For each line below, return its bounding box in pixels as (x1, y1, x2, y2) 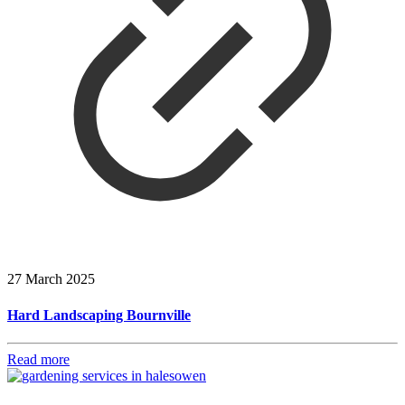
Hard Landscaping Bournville (7, 306, 191, 323)
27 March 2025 (7, 271, 95, 287)
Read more (7, 351, 70, 367)
